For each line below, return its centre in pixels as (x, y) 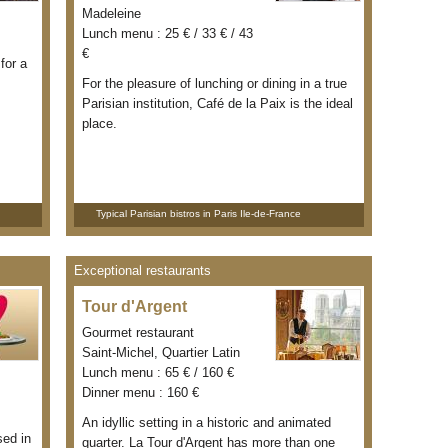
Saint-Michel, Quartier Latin (161, 352)
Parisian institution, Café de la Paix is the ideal (217, 103)
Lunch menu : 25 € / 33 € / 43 (167, 33)
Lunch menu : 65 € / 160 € (158, 372)
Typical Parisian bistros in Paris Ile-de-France (198, 213)
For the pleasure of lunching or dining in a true (214, 83)
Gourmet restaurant (138, 332)
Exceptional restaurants (142, 270)
